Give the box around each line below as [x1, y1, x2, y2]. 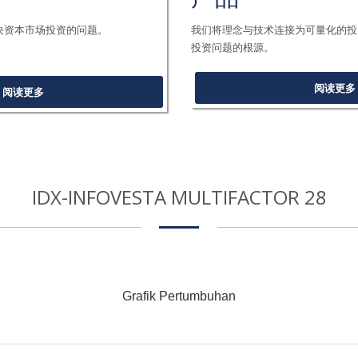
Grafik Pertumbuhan [122, 289, 236, 304]
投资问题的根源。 [191, 40, 274, 55]
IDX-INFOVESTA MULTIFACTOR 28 [31, 184, 327, 211]
